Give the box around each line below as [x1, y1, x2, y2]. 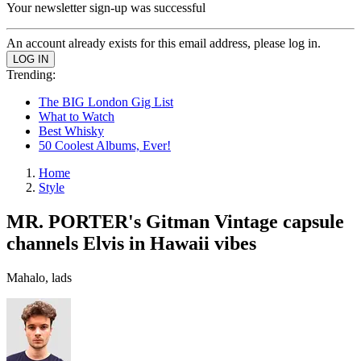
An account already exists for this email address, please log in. [6, 36, 321, 50]
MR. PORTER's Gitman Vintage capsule [6, 210, 344, 232]
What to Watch [39, 110, 114, 123]
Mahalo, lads [6, 270, 72, 284]
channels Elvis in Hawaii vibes [6, 232, 256, 254]
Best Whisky [39, 124, 104, 138]
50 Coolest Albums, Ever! [39, 139, 171, 152]
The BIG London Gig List [39, 95, 173, 109]
